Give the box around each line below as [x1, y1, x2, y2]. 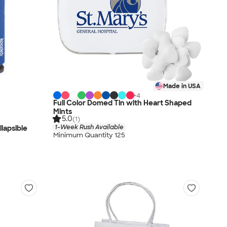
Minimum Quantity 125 [53, 131, 125, 140]
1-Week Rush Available [55, 123, 124, 131]
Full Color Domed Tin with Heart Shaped [53, 98, 192, 107]
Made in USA [163, 82, 201, 90]
